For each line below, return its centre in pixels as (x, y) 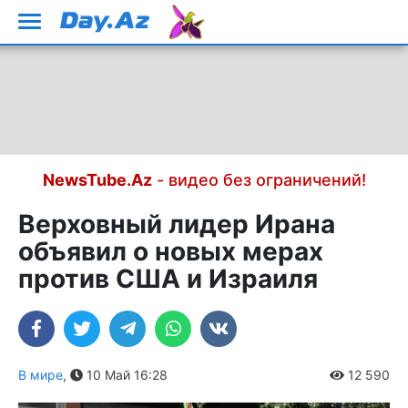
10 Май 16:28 (125, 375)
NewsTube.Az (97, 180)
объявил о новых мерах (171, 251)
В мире (41, 375)
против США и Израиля (168, 279)
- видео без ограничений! (259, 180)
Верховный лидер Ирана (177, 224)
